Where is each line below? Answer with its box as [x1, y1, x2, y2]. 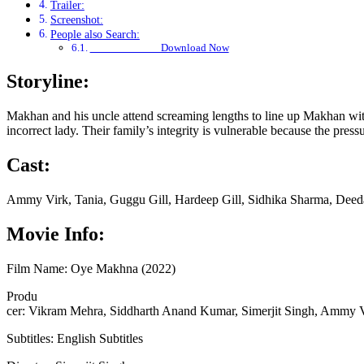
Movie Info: [6, 223, 105, 245]
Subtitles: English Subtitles [6, 331, 143, 345]
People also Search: [50, 28, 140, 41]
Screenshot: [50, 13, 103, 27]
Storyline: [6, 71, 89, 93]
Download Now [89, 41, 229, 54]
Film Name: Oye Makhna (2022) [6, 261, 175, 275]
